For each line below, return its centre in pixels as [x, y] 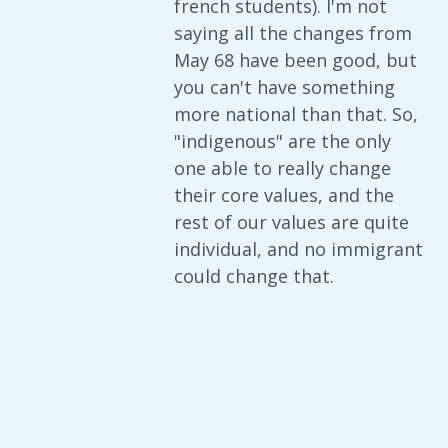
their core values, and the [284, 195]
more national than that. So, [296, 114]
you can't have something [284, 87]
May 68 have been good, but [295, 60]
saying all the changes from [293, 33]
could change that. [254, 276]
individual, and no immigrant [298, 249]
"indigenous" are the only [282, 141]
